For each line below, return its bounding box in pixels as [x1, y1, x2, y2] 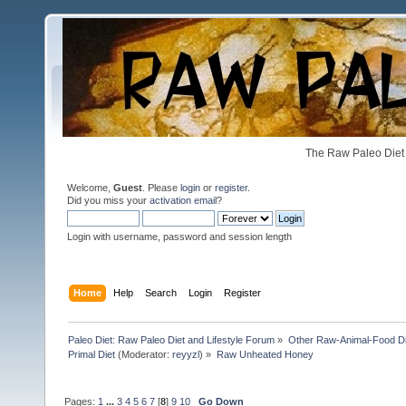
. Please [142, 182, 180, 193]
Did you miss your [67, 195, 150, 206]
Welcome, [67, 182, 113, 193]
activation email [150, 195, 217, 206]
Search [145, 286, 178, 298]
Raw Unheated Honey [216, 348, 314, 360]
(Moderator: [115, 348, 173, 360]
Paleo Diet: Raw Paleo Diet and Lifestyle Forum [68, 333, 275, 345]
